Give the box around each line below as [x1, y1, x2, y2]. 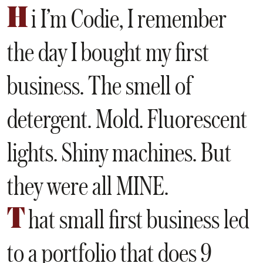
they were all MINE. [7, 170, 168, 201]
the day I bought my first [7, 36, 209, 68]
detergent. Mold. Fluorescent [7, 103, 247, 134]
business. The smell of [7, 69, 192, 101]
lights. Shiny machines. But [7, 136, 231, 168]
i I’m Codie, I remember [31, 2, 227, 34]
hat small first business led [28, 203, 249, 235]
